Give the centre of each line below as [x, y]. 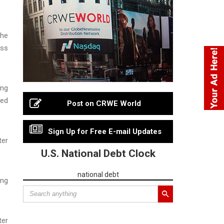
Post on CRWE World [104, 103]
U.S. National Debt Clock [98, 153]
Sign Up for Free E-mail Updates [104, 131]
